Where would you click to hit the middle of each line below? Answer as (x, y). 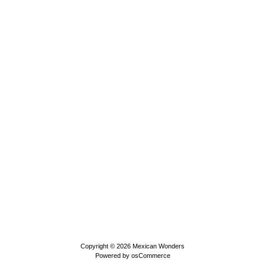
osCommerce (151, 256)
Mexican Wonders (159, 246)
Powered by (113, 256)
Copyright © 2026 (106, 246)
